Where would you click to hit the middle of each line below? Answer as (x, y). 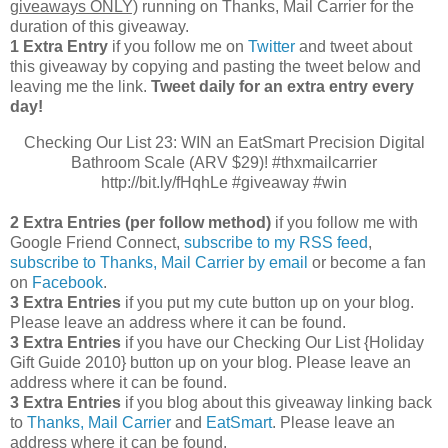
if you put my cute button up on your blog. (267, 303)
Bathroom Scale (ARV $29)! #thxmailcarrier (224, 163)
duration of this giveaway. (99, 27)
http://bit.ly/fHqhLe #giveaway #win (224, 183)
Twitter (271, 47)
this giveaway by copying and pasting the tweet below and (215, 67)
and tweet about (353, 47)
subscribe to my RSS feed (276, 243)
